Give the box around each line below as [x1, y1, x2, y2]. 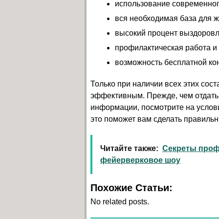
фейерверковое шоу [100, 155, 180, 164]
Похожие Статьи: [90, 182, 173, 193]
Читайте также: [100, 144, 158, 153]
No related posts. [90, 197, 149, 206]
